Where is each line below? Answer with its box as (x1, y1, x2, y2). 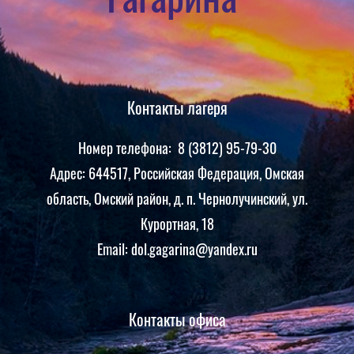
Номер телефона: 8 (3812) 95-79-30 (77, 137, 277, 159)
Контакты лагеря (126, 96, 228, 120)
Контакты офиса (128, 307, 226, 332)
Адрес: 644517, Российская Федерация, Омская (50, 163, 304, 184)
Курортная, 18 (140, 213, 214, 235)
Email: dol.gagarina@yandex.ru (96, 239, 258, 260)
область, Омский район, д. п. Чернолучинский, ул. (47, 188, 307, 209)
